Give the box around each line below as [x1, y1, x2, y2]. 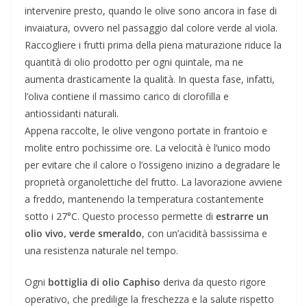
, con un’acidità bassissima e [142, 226, 267, 240]
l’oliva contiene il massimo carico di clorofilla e [25, 89, 229, 103]
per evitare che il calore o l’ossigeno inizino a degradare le [25, 158, 280, 171]
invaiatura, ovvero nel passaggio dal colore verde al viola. [25, 21, 278, 34]
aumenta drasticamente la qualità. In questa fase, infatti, [25, 72, 275, 86]
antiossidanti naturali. [25, 106, 119, 120]
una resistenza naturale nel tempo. [25, 243, 178, 257]
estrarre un [216, 209, 269, 223]
